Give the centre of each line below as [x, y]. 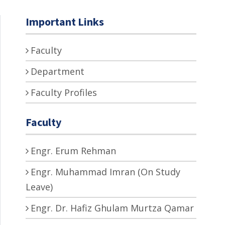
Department [58, 72]
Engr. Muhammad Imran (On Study [105, 172]
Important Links [65, 22]
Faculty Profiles [64, 93]
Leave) [39, 187]
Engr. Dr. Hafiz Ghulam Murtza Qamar [112, 208]
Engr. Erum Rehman [73, 151]
